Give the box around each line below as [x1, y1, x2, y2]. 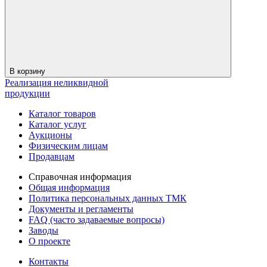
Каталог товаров [29, 108, 96, 119]
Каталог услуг [29, 119, 86, 129]
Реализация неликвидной [5, 77, 108, 88]
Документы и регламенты [29, 204, 133, 214]
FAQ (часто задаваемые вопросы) [29, 215, 164, 225]
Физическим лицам [29, 141, 108, 151]
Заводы [29, 225, 58, 235]
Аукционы [29, 130, 72, 140]
